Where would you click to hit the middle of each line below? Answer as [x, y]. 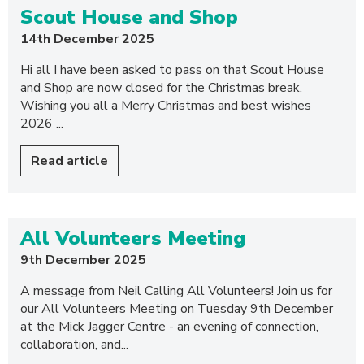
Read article [69, 161]
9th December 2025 [83, 260]
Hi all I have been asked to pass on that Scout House [172, 70]
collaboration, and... [74, 344]
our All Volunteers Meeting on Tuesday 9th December [177, 309]
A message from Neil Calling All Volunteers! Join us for [176, 291]
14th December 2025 [87, 39]
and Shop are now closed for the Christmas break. [161, 88]
